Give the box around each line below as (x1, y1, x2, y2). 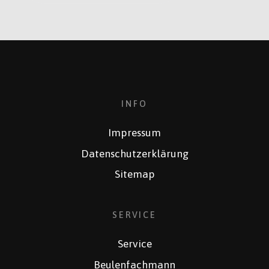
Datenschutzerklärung (80, 147, 189, 160)
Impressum (108, 126, 161, 139)
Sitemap (114, 168, 155, 181)
